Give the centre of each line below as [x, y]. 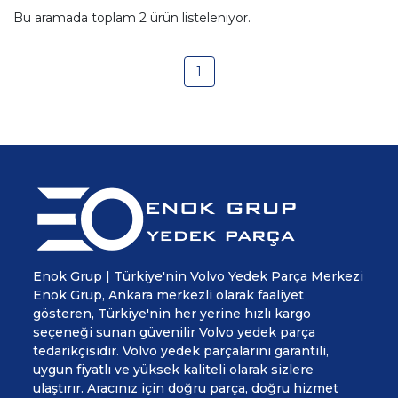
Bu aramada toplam [76, 18]
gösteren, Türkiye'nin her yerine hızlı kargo [172, 314]
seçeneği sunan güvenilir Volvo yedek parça [174, 333]
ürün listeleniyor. [199, 18]
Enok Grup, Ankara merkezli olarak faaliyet [168, 295]
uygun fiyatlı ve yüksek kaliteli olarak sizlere [173, 370]
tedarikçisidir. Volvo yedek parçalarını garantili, [181, 351]
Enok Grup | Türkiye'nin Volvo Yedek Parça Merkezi [198, 277]
